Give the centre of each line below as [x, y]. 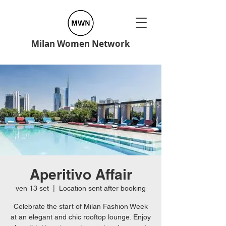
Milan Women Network [81, 44]
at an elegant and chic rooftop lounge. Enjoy [81, 217]
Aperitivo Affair [81, 174]
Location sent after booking [102, 188]
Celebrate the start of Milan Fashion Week [81, 206]
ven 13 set [32, 188]
